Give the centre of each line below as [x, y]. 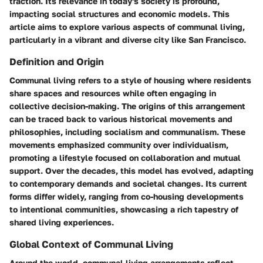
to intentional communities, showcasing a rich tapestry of [124, 209]
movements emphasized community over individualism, [119, 144]
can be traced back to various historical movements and [121, 119]
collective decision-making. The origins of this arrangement [127, 106]
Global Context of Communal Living [91, 244]
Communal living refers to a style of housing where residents [130, 80]
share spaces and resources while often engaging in [113, 93]
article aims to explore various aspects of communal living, [127, 26]
